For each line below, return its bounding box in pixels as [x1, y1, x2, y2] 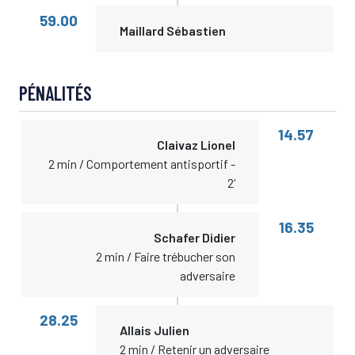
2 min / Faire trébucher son [96, 249, 236, 264]
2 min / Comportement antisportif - [48, 156, 236, 171]
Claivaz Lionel [157, 137, 236, 152]
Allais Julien [119, 323, 189, 338]
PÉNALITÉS [19, 82, 92, 105]
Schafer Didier [154, 230, 236, 245]
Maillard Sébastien [119, 23, 226, 38]
